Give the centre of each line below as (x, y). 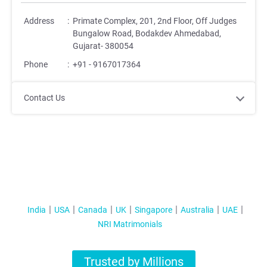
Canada (92, 210)
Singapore (153, 210)
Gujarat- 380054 (103, 46)
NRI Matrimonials (130, 224)
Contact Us (44, 98)
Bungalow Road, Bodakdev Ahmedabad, (147, 34)
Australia (197, 210)
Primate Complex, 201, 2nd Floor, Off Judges (154, 21)
